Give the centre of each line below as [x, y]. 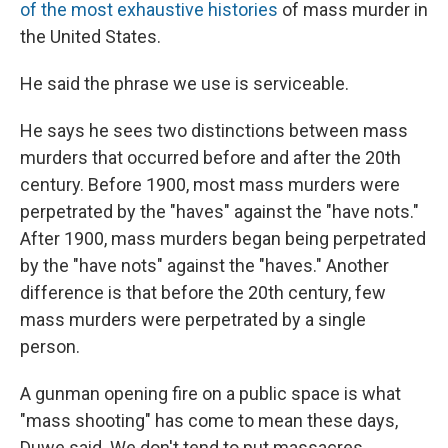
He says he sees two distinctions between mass [214, 130]
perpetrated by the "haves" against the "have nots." [219, 211]
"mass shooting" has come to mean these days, [209, 420]
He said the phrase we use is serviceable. [184, 83]
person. [50, 346]
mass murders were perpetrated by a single [193, 319]
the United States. [90, 36]
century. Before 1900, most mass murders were [210, 184]
